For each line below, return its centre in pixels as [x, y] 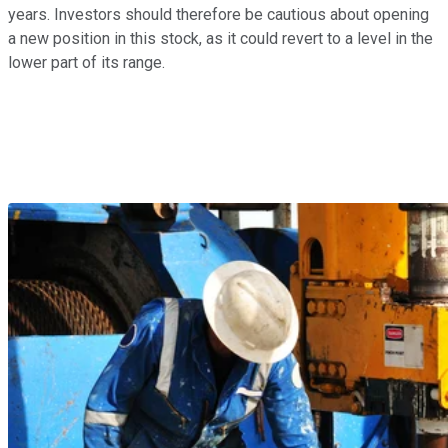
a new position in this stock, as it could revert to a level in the [220, 38]
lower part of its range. [86, 62]
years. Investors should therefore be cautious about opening [218, 14]
